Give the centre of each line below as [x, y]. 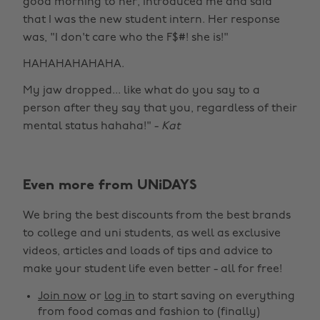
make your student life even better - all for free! [152, 270]
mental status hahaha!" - [92, 127]
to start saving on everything [215, 297]
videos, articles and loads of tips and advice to [148, 252]
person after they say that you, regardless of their [160, 109]
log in [120, 297]
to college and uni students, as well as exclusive [152, 234]
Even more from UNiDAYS [110, 186]
